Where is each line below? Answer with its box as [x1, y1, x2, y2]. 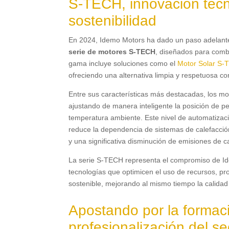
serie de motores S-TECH [68, 48, 156, 56]
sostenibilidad [68, 13, 157, 29]
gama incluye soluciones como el [68, 59, 178, 68]
